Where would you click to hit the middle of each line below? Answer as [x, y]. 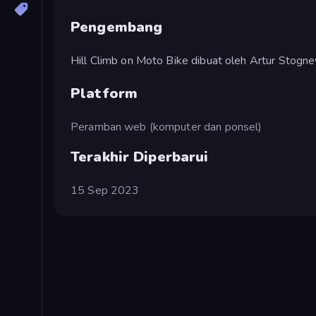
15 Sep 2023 [105, 190]
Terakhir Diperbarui [140, 157]
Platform [104, 93]
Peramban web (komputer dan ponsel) [166, 127]
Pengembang [117, 27]
